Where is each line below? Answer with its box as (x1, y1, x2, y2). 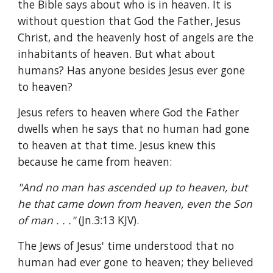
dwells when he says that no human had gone (18, 121, 250, 136)
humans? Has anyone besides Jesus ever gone (18, 63, 246, 77)
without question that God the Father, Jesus (18, 13, 241, 28)
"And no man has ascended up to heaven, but (18, 180, 248, 194)
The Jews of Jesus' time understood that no (18, 238, 235, 253)
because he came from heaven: (18, 154, 172, 169)
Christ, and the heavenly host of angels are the (18, 30, 254, 44)
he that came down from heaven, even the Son (18, 196, 253, 211)
